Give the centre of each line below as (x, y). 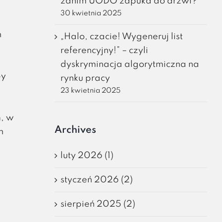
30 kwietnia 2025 (91, 13)
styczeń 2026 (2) (96, 180)
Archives (75, 130)
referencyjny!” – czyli (104, 50)
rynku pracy (85, 78)
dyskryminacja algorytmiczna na (130, 64)
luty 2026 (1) (87, 155)
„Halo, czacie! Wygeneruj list (121, 36)
